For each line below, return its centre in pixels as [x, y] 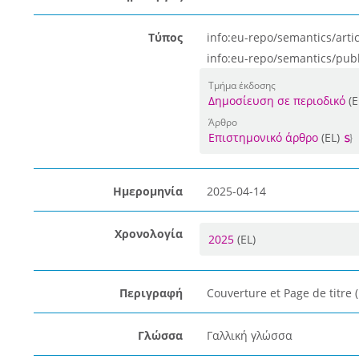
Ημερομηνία [147, 191]
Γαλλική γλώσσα [249, 335]
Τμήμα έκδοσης [242, 85]
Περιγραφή [151, 293]
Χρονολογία [148, 234]
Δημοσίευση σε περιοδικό [276, 101]
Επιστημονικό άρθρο [263, 137]
